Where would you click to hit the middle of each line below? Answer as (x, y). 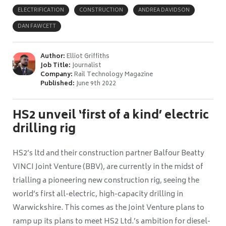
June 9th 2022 (95, 84)
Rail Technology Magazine (113, 75)
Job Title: (55, 66)
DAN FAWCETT (37, 27)
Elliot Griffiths (87, 57)
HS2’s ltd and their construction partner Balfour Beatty (108, 154)
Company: (56, 75)
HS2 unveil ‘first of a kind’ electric (111, 116)
